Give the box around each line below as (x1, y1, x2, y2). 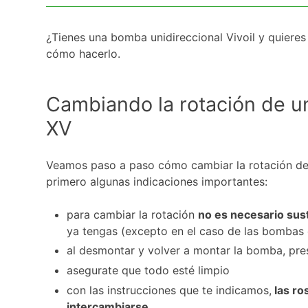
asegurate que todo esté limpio (67, 263, 230, 278)
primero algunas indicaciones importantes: (46, 174, 268, 188)
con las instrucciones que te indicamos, (67, 283, 272, 297)
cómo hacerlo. (46, 47, 121, 61)
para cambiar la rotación (67, 207, 199, 221)
